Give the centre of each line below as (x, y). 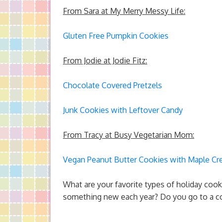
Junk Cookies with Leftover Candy (123, 110)
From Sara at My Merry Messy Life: (124, 11)
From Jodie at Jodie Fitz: (105, 60)
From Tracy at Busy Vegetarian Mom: (129, 135)
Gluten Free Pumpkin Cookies (116, 36)
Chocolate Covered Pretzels (112, 85)
